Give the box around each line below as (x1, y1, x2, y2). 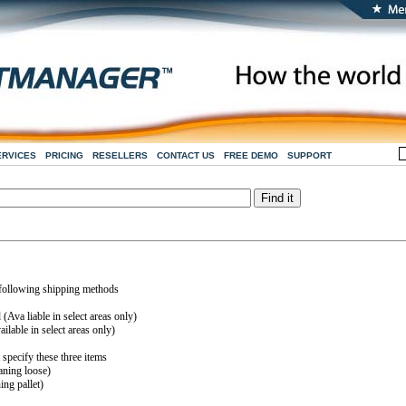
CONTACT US (156, 150, 215, 160)
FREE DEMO (223, 150, 278, 160)
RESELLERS (92, 150, 148, 160)
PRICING (44, 150, 83, 160)
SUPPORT (286, 150, 332, 160)
